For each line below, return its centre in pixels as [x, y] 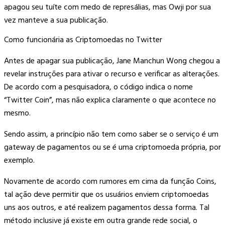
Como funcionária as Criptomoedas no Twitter [83, 40]
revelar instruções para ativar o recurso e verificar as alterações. [112, 74]
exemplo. [19, 160]
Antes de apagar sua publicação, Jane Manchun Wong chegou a [112, 61]
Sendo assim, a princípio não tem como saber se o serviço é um [111, 134]
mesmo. [17, 113]
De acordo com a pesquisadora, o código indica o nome [98, 87]
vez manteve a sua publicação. [56, 20]
